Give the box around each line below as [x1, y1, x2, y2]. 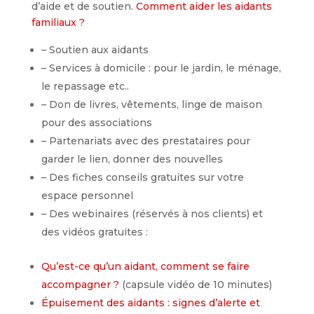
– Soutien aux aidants [41, 43, 149, 57]
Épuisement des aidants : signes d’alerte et [41, 296, 260, 310]
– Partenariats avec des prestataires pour [41, 135, 250, 148]
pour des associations [41, 116, 152, 130]
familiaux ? [31, 16, 85, 29]
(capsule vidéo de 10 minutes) [118, 278, 272, 292]
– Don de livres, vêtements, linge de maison [41, 98, 262, 111]
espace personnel [41, 189, 133, 203]
